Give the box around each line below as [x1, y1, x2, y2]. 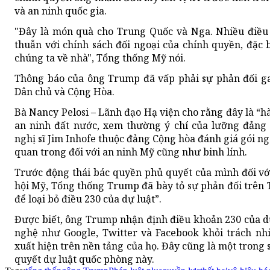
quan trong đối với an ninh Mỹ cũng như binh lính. [14, 145, 247, 159]
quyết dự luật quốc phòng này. [14, 253, 154, 266]
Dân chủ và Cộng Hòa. [14, 85, 115, 99]
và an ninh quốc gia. [14, 4, 107, 18]
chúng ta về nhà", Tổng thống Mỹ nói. [14, 51, 186, 65]
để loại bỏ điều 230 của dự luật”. [14, 192, 162, 206]
